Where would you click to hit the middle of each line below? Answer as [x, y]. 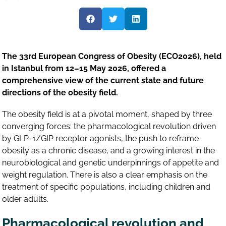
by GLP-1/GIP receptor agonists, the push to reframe [101, 139]
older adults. [25, 199]
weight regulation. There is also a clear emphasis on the [105, 175]
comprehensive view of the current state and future [103, 81]
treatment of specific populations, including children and [106, 187]
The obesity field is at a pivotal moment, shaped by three [107, 115]
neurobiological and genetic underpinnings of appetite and [111, 163]
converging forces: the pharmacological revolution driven [109, 127]
